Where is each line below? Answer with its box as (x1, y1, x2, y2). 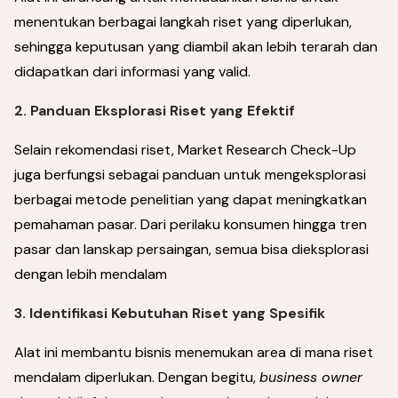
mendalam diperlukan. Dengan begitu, (14, 368, 259, 386)
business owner (259, 368, 362, 386)
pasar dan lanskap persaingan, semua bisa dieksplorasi (14, 240, 369, 259)
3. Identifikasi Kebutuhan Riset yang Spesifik (14, 304, 325, 322)
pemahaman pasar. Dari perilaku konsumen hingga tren (14, 215, 367, 234)
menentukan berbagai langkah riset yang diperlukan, (14, 12, 352, 31)
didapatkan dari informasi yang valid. (14, 62, 251, 81)
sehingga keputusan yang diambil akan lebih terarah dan (14, 37, 378, 56)
